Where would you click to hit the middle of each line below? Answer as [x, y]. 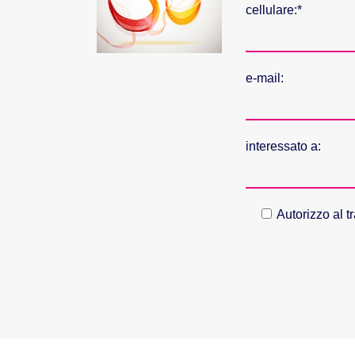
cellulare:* [274, 10]
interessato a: [284, 146]
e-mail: [265, 78]
